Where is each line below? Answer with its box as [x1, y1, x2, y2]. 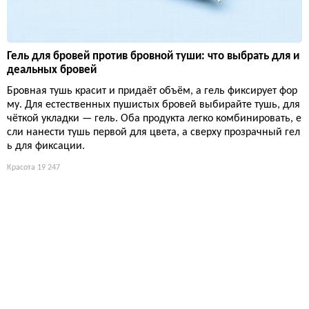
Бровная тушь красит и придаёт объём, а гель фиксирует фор [7, 85, 297, 97]
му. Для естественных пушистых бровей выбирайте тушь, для [7, 99, 300, 110]
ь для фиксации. [7, 140, 85, 152]
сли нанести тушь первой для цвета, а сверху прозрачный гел [7, 126, 300, 138]
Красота [7, 163, 35, 172]
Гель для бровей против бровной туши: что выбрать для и [7, 50, 299, 62]
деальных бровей [7, 63, 97, 76]
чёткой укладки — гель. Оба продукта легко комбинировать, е [7, 112, 301, 124]
